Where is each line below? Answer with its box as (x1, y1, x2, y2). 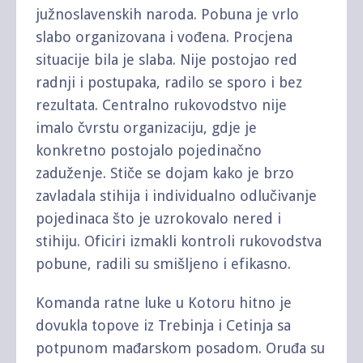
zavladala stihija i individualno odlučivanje (36, 187, 317, 205)
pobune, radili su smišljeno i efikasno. (36, 255, 291, 273)
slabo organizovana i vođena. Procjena (36, 28, 293, 46)
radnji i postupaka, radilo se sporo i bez (36, 74, 302, 92)
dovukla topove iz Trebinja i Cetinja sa (36, 317, 291, 335)
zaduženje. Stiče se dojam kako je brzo (36, 164, 294, 182)
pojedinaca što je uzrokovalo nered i (36, 210, 281, 228)
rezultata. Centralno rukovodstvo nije (36, 96, 287, 114)
